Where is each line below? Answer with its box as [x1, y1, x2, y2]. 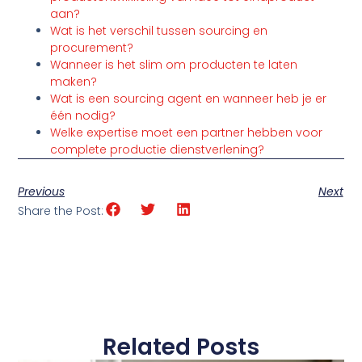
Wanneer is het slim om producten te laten [50, 57, 298, 74]
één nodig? [50, 107, 116, 124]
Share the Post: [18, 203, 104, 220]
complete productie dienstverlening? [50, 141, 265, 158]
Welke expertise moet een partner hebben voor [50, 124, 323, 141]
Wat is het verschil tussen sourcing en [50, 23, 268, 40]
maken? [50, 74, 98, 90]
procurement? [50, 40, 134, 57]
